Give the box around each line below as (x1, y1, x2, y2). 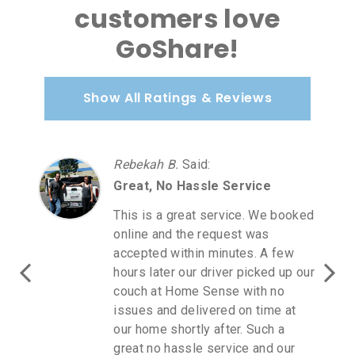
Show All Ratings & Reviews (82, 89, 273, 108)
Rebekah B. (113, 156, 179, 172)
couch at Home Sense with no (113, 283, 285, 299)
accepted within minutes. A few (113, 245, 295, 261)
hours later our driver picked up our (113, 264, 315, 280)
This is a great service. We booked (113, 207, 315, 223)
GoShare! (116, 30, 239, 67)
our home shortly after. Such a (113, 321, 285, 337)
